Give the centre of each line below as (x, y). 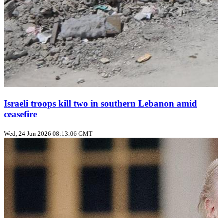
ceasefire (20, 114)
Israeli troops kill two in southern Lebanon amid (100, 104)
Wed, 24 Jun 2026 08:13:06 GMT (48, 133)
